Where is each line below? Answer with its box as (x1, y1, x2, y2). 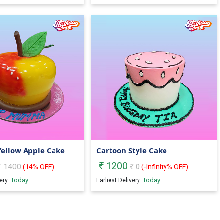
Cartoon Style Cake (96, 145, 167, 156)
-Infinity (143, 163, 167, 171)
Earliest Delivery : (96, 177, 143, 184)
